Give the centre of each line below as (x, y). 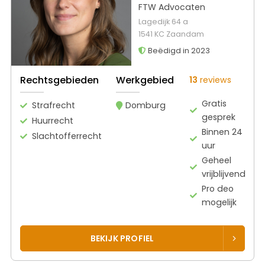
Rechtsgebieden (59, 80)
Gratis (214, 103)
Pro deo (217, 188)
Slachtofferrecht (67, 136)
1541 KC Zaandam (171, 34)
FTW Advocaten (172, 7)
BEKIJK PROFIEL (122, 238)
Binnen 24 (222, 132)
